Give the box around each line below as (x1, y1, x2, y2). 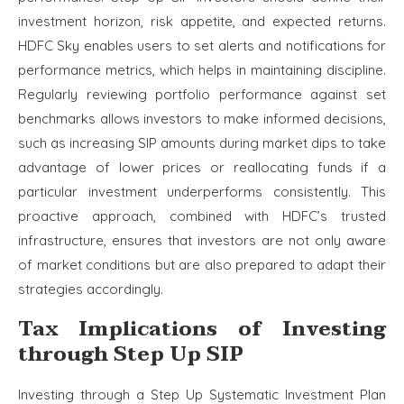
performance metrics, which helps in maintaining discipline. (18, 61, 386, 79)
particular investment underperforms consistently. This (18, 183, 386, 201)
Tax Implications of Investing (18, 312, 386, 347)
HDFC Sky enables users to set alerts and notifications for (18, 37, 386, 55)
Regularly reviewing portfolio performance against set (18, 86, 386, 104)
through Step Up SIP (18, 337, 243, 372)
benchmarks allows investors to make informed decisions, (18, 110, 386, 128)
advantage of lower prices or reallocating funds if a (18, 159, 386, 177)
